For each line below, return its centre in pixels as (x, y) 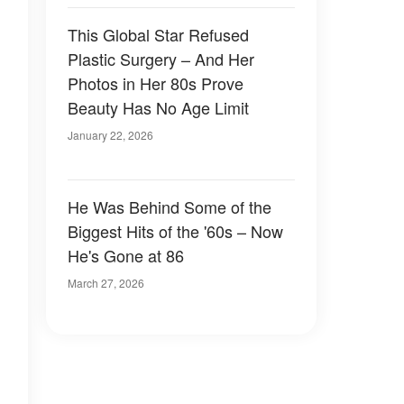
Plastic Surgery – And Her (161, 59)
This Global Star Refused (158, 34)
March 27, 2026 (106, 283)
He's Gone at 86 (126, 255)
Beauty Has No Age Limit (158, 107)
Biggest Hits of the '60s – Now (175, 231)
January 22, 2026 (110, 135)
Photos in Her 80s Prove (156, 83)
